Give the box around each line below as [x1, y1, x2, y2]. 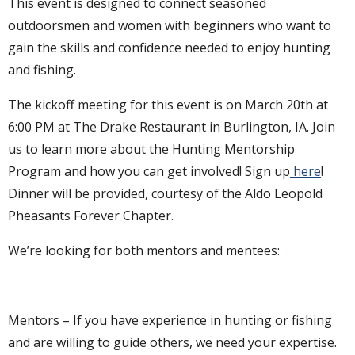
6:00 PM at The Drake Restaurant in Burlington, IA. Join [8, 118, 335, 136]
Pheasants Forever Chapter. [8, 207, 174, 225]
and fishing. [8, 61, 76, 79]
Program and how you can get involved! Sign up [8, 162, 290, 181]
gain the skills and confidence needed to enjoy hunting [8, 39, 330, 57]
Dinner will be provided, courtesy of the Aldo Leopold [8, 185, 323, 203]
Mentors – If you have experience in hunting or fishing [8, 311, 332, 330]
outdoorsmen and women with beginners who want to [8, 17, 331, 35]
